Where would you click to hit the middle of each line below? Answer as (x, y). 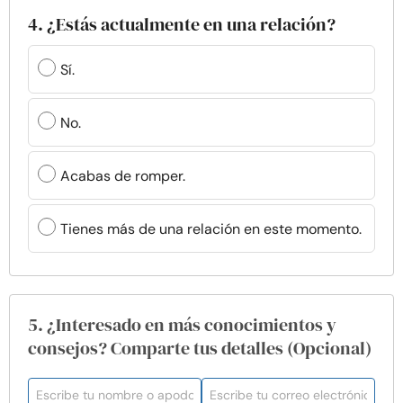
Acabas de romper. (123, 175)
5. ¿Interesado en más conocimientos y (182, 325)
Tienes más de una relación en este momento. (211, 228)
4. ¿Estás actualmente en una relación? (182, 24)
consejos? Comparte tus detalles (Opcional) (200, 348)
